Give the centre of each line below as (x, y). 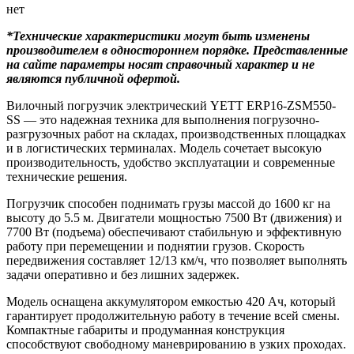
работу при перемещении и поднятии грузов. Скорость (155, 246)
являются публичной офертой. (93, 78)
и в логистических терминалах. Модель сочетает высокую (164, 148)
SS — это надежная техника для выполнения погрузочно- (163, 119)
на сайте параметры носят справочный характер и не (160, 64)
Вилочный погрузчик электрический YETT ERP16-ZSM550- (171, 105)
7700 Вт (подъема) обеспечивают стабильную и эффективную (174, 232)
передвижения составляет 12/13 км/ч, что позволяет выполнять (177, 260)
